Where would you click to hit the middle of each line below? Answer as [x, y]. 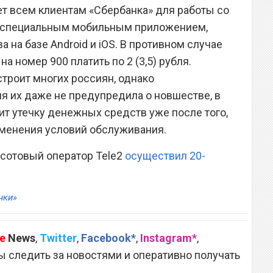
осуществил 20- [165, 155]
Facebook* [108, 238]
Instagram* [168, 238]
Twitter [58, 238]
